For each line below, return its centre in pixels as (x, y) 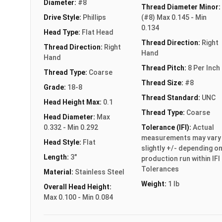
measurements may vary (181, 138)
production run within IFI (180, 158)
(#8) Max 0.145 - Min (174, 17)
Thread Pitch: (164, 68)
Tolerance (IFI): (167, 127)
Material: (59, 172)
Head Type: (63, 32)
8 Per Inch (204, 68)
